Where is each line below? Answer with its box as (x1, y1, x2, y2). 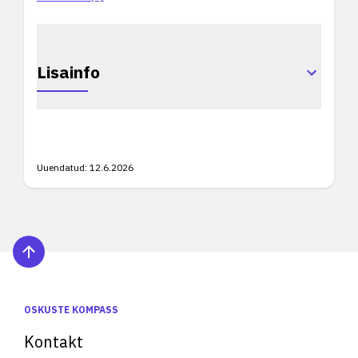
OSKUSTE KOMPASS (24, 304, 118, 316)
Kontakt (24, 331, 83, 352)
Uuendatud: (37, 161, 87, 173)
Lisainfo (37, 61, 100, 83)
